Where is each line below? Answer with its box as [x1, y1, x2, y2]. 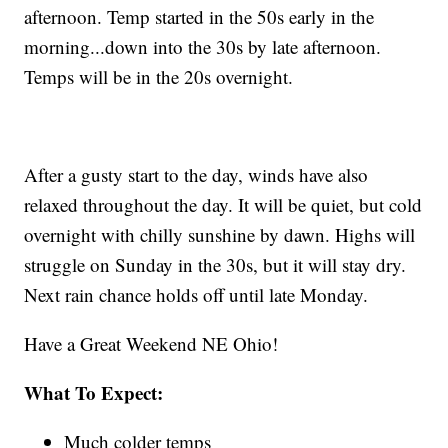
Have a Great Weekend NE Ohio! [24, 330, 279, 356]
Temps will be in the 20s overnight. [24, 63, 294, 89]
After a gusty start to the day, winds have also [24, 161, 369, 187]
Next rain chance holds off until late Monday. [24, 281, 369, 307]
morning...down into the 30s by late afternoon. [24, 33, 382, 59]
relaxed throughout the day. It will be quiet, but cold [24, 191, 423, 217]
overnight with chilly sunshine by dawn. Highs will [24, 221, 416, 247]
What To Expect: [24, 378, 164, 406]
